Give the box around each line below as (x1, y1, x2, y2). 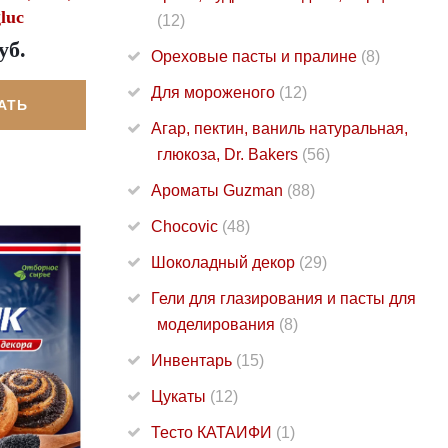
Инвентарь (151, 352, 236, 370)
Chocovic (151, 218, 222, 236)
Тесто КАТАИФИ (151, 424, 276, 442)
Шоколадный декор (151, 254, 299, 272)
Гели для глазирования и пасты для (151, 290, 416, 308)
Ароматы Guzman (151, 182, 287, 200)
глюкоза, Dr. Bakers (157, 146, 302, 164)
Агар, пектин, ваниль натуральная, (151, 120, 408, 138)
